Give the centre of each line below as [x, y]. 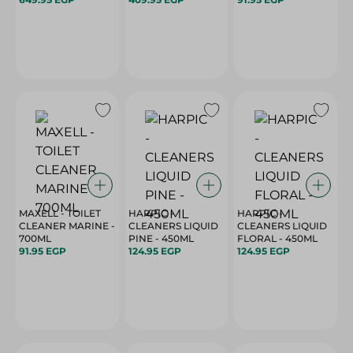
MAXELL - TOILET [60, 213]
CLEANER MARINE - [67, 226]
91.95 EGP [43, 251]
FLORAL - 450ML [299, 238]
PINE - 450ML [174, 238]
